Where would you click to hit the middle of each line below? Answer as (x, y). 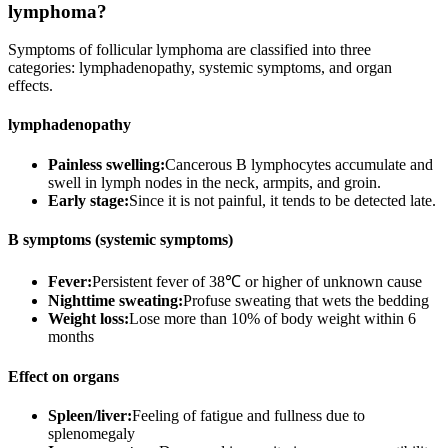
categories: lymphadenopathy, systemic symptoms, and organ (200, 68)
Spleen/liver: (90, 415)
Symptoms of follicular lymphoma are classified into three (189, 50)
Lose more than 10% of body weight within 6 (272, 319)
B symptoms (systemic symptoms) (120, 240)
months (71, 337)
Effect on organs (63, 376)
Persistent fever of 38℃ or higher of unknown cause (257, 282)
